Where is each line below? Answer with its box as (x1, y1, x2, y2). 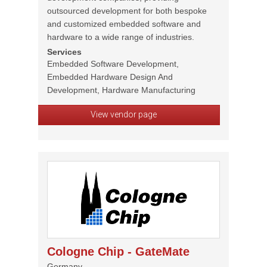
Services (47, 47, 82, 57)
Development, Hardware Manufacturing (47, 85, 195, 95)
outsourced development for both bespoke (47, 6, 207, 15)
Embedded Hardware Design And (47, 72, 173, 82)
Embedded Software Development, (47, 59, 179, 69)
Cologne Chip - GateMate (47, 245, 190, 258)
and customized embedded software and (47, 19, 201, 29)
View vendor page (90, 110, 157, 119)
